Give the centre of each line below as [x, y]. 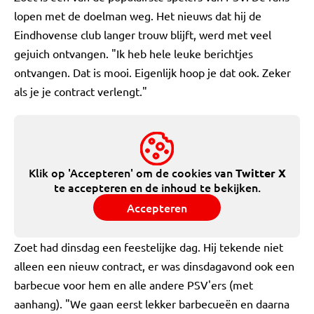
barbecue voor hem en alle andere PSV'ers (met [134, 285]
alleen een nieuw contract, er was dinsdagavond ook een [154, 266]
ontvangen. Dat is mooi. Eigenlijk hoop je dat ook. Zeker [152, 72]
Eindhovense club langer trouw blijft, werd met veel [143, 34]
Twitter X [260, 173]
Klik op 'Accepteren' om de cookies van [132, 172]
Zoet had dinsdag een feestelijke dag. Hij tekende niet [149, 247]
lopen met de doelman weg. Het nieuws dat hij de [138, 15]
